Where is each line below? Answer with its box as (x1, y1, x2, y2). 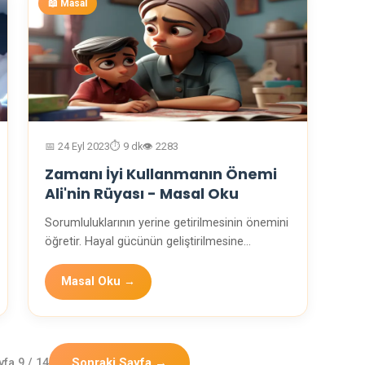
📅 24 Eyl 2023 (45, 140, 110, 153)
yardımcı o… (45, 253, 108, 268)
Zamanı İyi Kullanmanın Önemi (45, 165, 277, 185)
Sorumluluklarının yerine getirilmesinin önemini (45, 216, 288, 231)
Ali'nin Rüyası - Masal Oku (45, 184, 239, 204)
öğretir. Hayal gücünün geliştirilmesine (45, 235, 244, 249)
